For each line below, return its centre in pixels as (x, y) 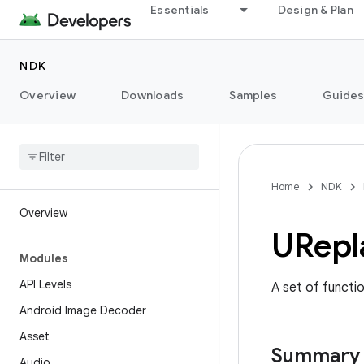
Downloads (153, 95)
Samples (253, 95)
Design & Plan (315, 10)
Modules (44, 258)
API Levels (45, 284)
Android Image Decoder (83, 310)
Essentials (180, 10)
